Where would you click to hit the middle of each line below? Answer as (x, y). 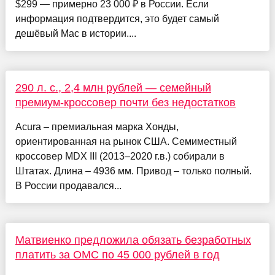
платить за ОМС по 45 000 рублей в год (117, 254)
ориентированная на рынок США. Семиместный (126, 141)
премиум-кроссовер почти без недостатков (125, 102)
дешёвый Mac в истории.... (76, 33)
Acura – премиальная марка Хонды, (97, 126)
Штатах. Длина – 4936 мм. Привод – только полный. (133, 171)
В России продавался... (68, 185)
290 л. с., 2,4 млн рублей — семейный (113, 87)
